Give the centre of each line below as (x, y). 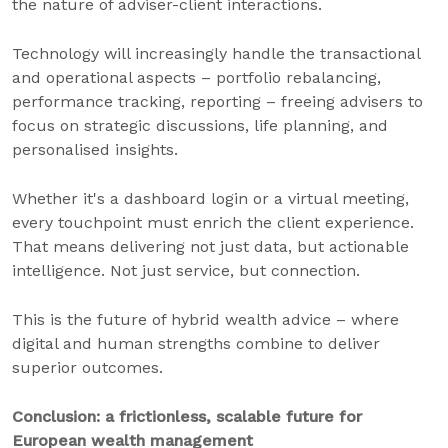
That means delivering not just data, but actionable (210, 246)
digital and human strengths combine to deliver (196, 343)
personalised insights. (95, 149)
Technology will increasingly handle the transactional (216, 53)
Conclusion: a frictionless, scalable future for (187, 416)
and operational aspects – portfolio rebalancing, (196, 77)
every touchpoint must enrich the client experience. (213, 222)
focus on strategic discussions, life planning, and (200, 125)
